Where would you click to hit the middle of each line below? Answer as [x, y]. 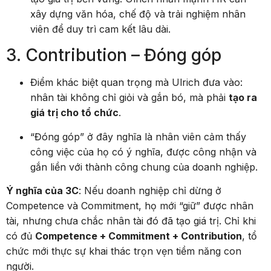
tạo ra [243, 98]
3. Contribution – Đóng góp [114, 55]
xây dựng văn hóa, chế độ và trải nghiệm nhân [138, 14]
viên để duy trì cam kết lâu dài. [100, 29]
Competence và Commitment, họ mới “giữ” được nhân [130, 205]
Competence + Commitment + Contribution [139, 236]
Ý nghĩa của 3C [42, 190]
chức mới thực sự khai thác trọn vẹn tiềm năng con [124, 251]
